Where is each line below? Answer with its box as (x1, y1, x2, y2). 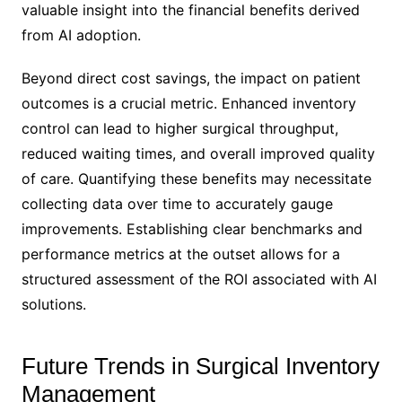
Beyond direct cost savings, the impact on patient (21, 68, 361, 87)
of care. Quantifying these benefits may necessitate (21, 169, 371, 188)
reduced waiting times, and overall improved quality (21, 144, 375, 162)
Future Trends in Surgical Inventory (21, 352, 380, 380)
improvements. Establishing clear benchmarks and (21, 219, 363, 238)
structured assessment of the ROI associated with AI (21, 269, 377, 288)
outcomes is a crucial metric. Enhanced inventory (21, 93, 356, 112)
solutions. (21, 294, 86, 313)
